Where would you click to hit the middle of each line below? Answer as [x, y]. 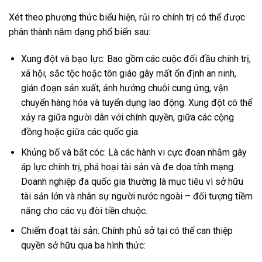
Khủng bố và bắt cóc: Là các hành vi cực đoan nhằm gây [134, 152]
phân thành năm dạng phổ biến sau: [80, 32]
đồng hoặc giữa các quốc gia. [80, 132]
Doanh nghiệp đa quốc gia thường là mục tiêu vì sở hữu [132, 181]
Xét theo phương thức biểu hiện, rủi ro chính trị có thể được [127, 18]
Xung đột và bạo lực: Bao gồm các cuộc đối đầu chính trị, [136, 59]
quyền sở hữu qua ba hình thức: [83, 246]
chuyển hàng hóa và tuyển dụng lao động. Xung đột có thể [136, 103]
